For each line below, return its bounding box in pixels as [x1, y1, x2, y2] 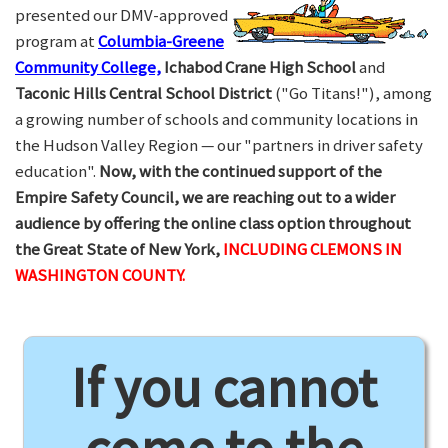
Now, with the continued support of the [99, 160, 382, 182]
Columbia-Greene [98, 30, 224, 52]
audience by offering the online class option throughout [15, 212, 411, 234]
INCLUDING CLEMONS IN [223, 238, 402, 260]
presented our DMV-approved [15, 4, 228, 26]
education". [15, 160, 99, 182]
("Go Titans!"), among [272, 82, 432, 104]
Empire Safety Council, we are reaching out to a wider [15, 186, 395, 208]
